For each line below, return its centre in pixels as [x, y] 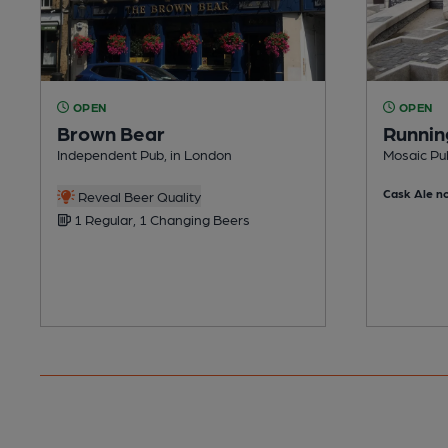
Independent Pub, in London [144, 153]
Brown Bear [111, 132]
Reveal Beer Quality [137, 195]
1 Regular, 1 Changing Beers [160, 218]
